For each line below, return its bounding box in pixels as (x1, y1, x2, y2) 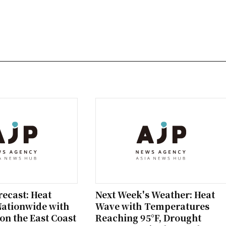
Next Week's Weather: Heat (95, 188, 215, 201)
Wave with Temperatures (95, 200, 210, 212)
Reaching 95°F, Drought (95, 211, 202, 224)
